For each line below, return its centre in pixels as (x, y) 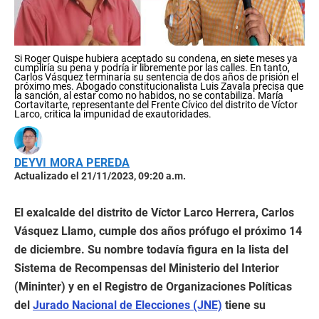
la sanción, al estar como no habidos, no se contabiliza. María (149, 96)
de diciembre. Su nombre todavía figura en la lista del (151, 250)
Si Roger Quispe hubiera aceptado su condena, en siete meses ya (156, 59)
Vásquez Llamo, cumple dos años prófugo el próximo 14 (158, 231)
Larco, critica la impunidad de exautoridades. (113, 114)
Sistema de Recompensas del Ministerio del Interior (147, 268)
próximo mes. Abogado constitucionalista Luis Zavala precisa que (159, 87)
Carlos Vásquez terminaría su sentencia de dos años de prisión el (156, 77)
